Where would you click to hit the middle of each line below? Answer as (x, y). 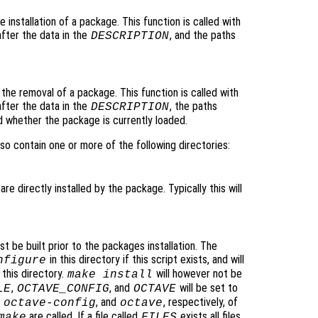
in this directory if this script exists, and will (145, 260)
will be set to (208, 288)
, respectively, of (201, 302)
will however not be (198, 274)
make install (110, 275)
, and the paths (202, 35)
